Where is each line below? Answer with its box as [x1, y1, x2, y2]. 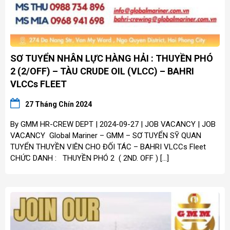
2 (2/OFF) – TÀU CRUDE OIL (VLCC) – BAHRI [10, 65, 194, 76]
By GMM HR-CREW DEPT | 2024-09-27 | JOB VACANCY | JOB [10, 119, 216, 129]
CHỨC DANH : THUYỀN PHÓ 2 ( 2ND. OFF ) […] [10, 153, 169, 163]
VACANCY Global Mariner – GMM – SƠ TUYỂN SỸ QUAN [10, 130, 201, 140]
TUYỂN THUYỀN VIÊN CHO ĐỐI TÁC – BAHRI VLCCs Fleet [10, 142, 206, 151]
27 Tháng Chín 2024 [25, 100, 92, 108]
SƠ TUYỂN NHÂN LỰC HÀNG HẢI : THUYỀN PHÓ [10, 52, 213, 64]
